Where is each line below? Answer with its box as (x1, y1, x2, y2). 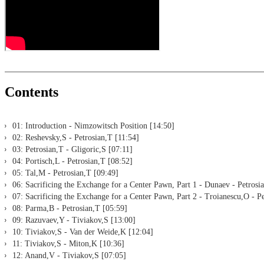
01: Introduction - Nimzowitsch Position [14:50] (12, 121, 174, 130)
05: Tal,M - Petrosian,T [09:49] (12, 168, 118, 177)
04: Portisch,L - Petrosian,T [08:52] (12, 156, 133, 166)
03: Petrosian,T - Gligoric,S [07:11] (12, 144, 133, 154)
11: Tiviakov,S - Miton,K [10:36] (12, 239, 124, 248)
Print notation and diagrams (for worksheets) (28, 5, 193, 15)
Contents (5, 84, 58, 100)
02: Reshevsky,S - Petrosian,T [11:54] (12, 133, 139, 142)
